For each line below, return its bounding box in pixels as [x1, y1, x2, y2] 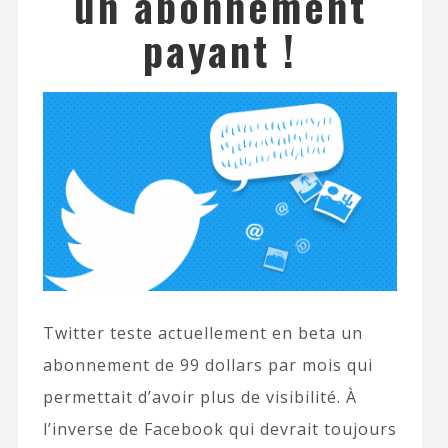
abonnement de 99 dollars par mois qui [42, 354, 373, 377]
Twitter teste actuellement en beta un [42, 322, 363, 345]
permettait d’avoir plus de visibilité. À [42, 386, 357, 409]
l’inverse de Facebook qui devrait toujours [42, 418, 397, 441]
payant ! [143, 20, 298, 80]
